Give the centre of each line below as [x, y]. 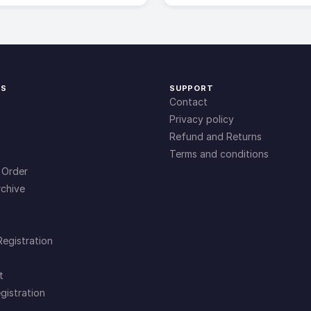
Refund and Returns [216, 136]
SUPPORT [192, 88]
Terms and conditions [219, 154]
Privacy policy [202, 119]
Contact [188, 102]
